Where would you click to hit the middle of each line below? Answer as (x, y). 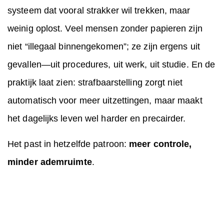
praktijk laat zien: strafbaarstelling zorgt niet (95, 83)
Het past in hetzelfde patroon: (68, 144)
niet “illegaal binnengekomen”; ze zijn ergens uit (104, 47)
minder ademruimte (50, 162)
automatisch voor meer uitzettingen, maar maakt (105, 101)
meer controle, (160, 144)
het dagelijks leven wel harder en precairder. (97, 119)
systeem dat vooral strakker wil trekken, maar (99, 11)
